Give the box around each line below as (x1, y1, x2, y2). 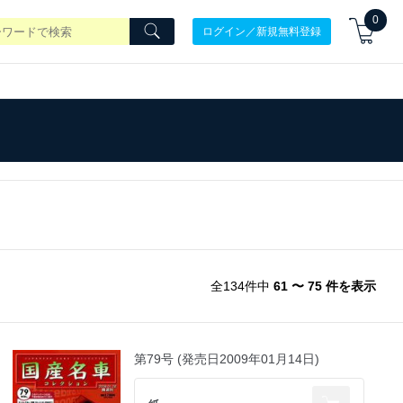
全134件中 (210, 279, 273, 293)
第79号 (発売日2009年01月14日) (134, 352, 320, 366)
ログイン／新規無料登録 (202, 25, 321, 37)
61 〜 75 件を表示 (273, 279, 376, 293)
